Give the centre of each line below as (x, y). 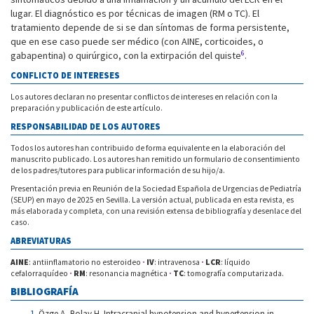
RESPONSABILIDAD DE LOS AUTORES (86, 127)
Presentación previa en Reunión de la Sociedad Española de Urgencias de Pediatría (156, 189)
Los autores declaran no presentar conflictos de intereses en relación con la (144, 97)
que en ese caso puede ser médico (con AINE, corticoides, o (137, 42)
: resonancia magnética (127, 274)
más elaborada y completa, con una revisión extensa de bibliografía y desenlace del (156, 211)
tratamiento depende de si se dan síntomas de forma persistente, (150, 28)
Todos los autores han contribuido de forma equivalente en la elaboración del (148, 148)
